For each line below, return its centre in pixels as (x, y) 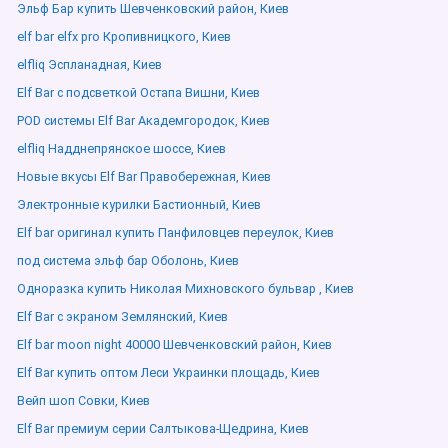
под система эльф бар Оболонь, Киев (128, 260)
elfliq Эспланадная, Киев (89, 64)
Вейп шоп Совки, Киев (83, 400)
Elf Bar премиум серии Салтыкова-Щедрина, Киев (163, 428)
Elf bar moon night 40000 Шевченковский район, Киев (174, 344)
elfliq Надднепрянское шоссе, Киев (121, 148)
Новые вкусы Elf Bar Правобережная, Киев (144, 176)
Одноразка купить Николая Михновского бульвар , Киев (185, 288)
